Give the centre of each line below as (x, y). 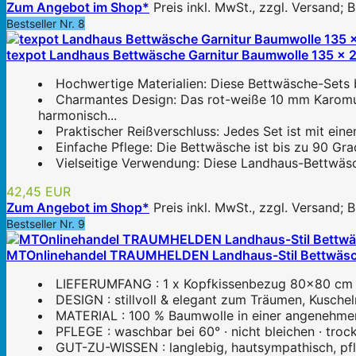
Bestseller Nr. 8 (46, 24)
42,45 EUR (39, 192)
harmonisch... (77, 116)
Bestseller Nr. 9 (46, 224)
